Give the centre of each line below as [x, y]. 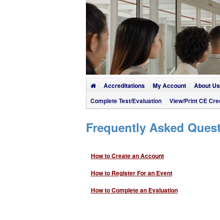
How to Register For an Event [131, 173]
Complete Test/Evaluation [126, 101]
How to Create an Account [127, 155]
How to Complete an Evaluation [134, 190]
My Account [169, 85]
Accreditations [124, 85]
